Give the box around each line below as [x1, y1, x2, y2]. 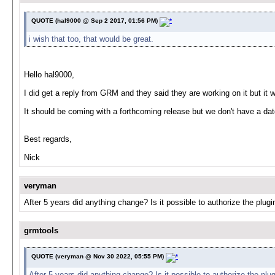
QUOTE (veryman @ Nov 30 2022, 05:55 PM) [31, 253, 166, 260]
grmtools [24, 226, 58, 235]
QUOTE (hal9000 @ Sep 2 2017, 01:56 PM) [31, 17, 160, 24]
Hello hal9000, [24, 70, 74, 79]
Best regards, [24, 134, 72, 144]
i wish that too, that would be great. [29, 34, 153, 44]
